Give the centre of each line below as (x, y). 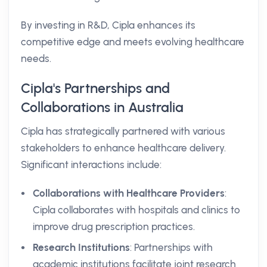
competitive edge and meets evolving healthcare (133, 42)
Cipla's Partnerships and (95, 88)
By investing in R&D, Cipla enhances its (108, 25)
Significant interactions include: (91, 164)
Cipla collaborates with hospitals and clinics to (136, 210)
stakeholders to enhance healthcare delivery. (123, 148)
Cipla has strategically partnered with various (123, 131)
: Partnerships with (171, 247)
